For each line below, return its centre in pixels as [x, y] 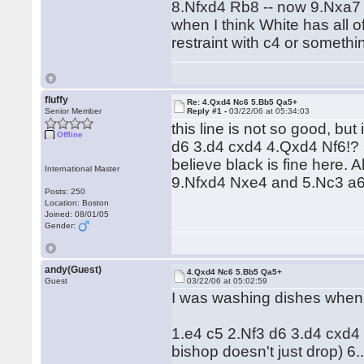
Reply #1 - [208, 111]
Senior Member [74, 111]
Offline [70, 134]
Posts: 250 [65, 191]
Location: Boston [77, 203]
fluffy [57, 100]
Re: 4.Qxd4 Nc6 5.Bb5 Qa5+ [243, 102]
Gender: [62, 225]
